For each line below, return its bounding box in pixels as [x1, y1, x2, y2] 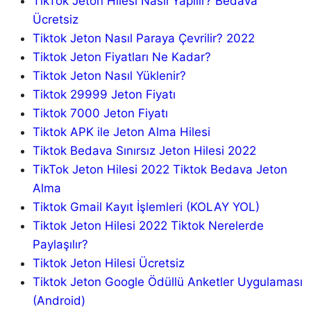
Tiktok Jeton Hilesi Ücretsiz [32, 256, 185, 271]
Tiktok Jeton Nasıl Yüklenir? [32, 69, 186, 83]
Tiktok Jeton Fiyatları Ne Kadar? [32, 50, 211, 65]
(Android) [32, 294, 85, 308]
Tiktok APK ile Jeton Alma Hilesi [32, 125, 210, 140]
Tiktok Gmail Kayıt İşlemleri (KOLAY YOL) [32, 200, 260, 215]
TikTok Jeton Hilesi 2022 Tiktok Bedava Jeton [32, 162, 287, 177]
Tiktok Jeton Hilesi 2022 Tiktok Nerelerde [32, 219, 264, 233]
